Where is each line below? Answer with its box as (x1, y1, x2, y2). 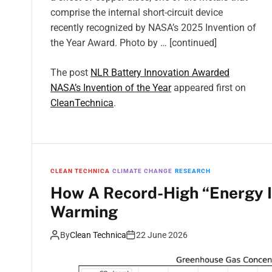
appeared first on (171, 82, 246, 94)
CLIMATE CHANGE (112, 168, 172, 175)
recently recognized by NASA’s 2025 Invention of (50, 22, 256, 34)
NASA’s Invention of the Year (50, 82, 171, 94)
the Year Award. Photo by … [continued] (50, 37, 217, 49)
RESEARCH (175, 168, 211, 175)
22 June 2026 (136, 230, 188, 240)
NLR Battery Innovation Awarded (90, 67, 229, 79)
